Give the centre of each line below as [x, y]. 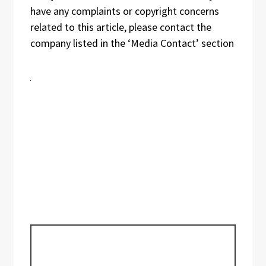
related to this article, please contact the [121, 27]
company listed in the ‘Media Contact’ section [132, 43]
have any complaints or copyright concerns [125, 11]
